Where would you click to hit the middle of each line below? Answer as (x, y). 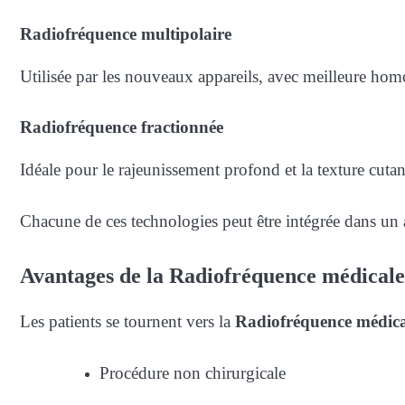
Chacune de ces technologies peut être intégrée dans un (212, 221)
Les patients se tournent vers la (127, 322)
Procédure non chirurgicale (193, 372)
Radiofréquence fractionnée (122, 127)
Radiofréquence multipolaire (126, 33)
